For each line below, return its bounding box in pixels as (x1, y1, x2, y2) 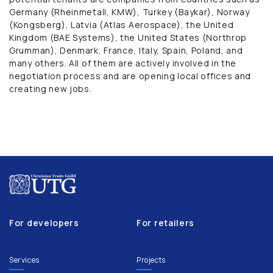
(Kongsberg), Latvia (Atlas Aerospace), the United (9, 18, 234, 30)
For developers (9, 217, 79, 229)
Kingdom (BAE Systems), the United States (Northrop (9, 31, 247, 43)
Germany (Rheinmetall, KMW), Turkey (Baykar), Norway (9, 5, 250, 18)
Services (9, 255, 40, 266)
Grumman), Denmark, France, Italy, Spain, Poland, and (9, 44, 243, 56)
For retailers (136, 217, 195, 229)
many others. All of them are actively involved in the (9, 57, 237, 69)
